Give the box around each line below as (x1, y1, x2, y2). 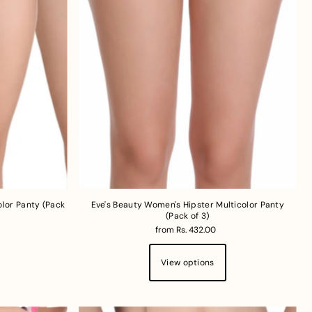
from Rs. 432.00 (155, 224, 216, 236)
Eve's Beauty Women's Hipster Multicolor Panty (91, 199, 285, 211)
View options (161, 257, 214, 269)
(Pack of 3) (166, 210, 210, 222)
